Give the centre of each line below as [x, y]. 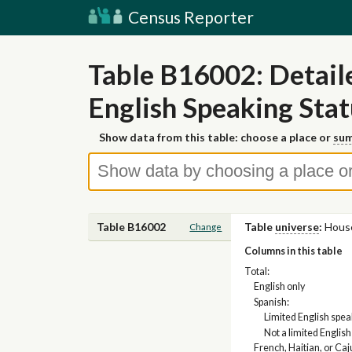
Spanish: [272, 302]
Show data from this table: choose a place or [216, 137]
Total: [257, 271]
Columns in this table [293, 251]
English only [280, 287]
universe [297, 227]
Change [206, 227]
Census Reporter [189, 17]
